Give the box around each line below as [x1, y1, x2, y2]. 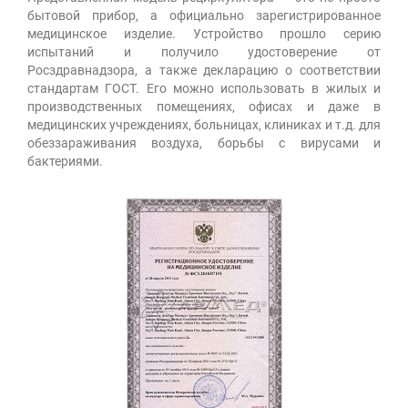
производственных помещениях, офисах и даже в [27, 98, 381, 114]
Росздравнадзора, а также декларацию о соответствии [27, 62, 381, 77]
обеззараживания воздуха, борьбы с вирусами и [27, 135, 381, 150]
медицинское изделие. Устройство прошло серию [27, 25, 381, 41]
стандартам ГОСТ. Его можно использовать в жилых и [27, 80, 381, 96]
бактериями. [27, 153, 103, 168]
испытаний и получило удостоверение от [27, 44, 381, 59]
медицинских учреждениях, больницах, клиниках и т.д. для [27, 117, 381, 132]
